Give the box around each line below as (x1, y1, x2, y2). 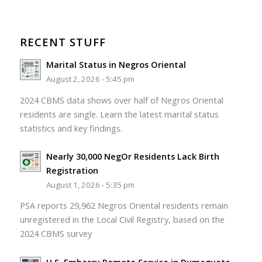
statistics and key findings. (19, 122, 122, 134)
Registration (46, 164, 98, 176)
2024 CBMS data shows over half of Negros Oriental (19, 94, 223, 106)
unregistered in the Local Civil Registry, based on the (19, 214, 225, 226)
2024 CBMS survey (19, 228, 92, 240)
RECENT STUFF (19, 35, 106, 50)
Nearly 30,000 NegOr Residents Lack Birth (46, 150, 219, 162)
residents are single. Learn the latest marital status (19, 108, 219, 120)
